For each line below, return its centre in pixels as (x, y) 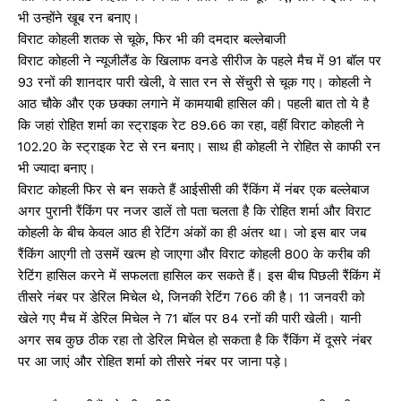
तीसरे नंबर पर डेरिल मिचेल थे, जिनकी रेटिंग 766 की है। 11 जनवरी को (191, 297)
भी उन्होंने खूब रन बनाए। (79, 17)
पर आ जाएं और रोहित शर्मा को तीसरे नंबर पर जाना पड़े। (154, 361)
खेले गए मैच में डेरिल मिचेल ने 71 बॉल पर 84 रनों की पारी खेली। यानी (189, 318)
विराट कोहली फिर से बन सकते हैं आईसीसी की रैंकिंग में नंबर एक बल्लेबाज (194, 189)
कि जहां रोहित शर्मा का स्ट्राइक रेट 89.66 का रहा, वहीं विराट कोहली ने (191, 125)
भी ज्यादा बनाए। (57, 168)
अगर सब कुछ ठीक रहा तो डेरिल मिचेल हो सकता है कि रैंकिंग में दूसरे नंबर (195, 340)
